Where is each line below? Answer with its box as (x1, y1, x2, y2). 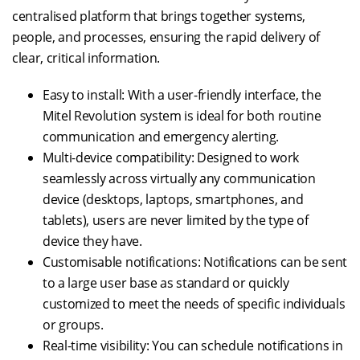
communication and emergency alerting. (43, 128, 280, 145)
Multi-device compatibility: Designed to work (43, 149, 299, 166)
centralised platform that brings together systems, (12, 7, 305, 25)
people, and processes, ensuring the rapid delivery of (12, 28, 321, 46)
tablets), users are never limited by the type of (43, 211, 309, 229)
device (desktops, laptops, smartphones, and (43, 190, 304, 208)
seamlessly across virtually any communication (43, 170, 316, 187)
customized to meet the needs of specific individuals (43, 295, 346, 313)
